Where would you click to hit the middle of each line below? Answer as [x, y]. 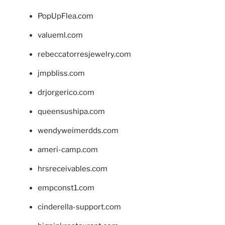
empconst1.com [66, 188]
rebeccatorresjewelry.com [84, 54]
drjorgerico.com [66, 92]
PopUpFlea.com [66, 16]
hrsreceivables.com [73, 168]
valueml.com [60, 35]
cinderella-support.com [79, 207]
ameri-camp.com [68, 149]
